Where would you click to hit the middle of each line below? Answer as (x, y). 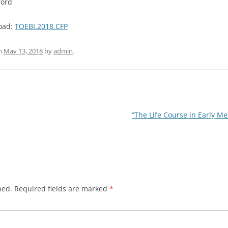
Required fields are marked (62, 188)
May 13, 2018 (23, 51)
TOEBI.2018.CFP (41, 26)
